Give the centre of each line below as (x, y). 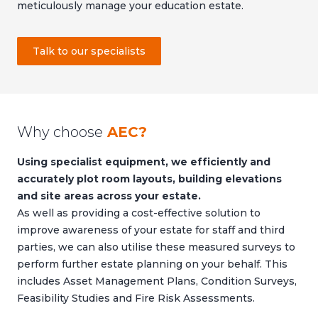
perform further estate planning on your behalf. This (152, 264)
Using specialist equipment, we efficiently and (144, 162)
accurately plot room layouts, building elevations (149, 179)
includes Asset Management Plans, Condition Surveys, (157, 281)
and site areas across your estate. (109, 196)
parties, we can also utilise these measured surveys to (156, 247)
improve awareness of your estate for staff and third (151, 230)
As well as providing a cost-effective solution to (139, 213)
